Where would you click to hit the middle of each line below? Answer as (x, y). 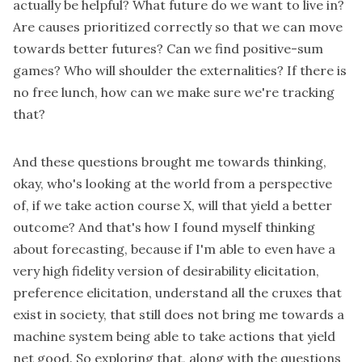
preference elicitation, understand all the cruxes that (177, 293)
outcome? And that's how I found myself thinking (164, 227)
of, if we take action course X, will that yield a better (173, 206)
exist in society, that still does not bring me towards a (179, 315)
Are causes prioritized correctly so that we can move (178, 27)
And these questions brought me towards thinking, (170, 162)
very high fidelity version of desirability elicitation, (166, 271)
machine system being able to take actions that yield (174, 337)
